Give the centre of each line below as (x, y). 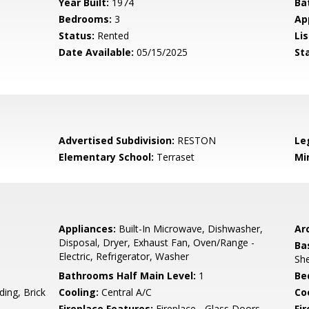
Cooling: (79, 292)
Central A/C (126, 292)
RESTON (196, 140)
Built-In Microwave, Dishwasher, (190, 229)
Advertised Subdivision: (117, 140)
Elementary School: (107, 157)
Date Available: (97, 52)
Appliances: (88, 229)
